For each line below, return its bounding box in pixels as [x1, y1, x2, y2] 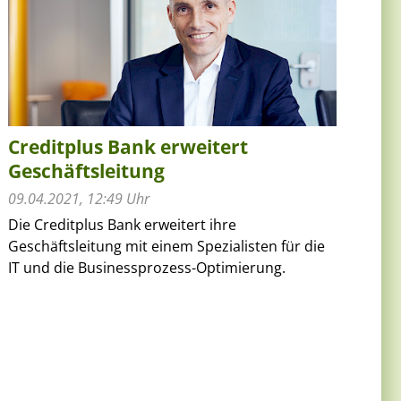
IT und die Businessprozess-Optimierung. [8, 257, 286, 277]
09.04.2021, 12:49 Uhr [8, 188, 150, 209]
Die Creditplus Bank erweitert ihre [8, 214, 237, 235]
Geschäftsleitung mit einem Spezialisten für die [8, 235, 326, 256]
